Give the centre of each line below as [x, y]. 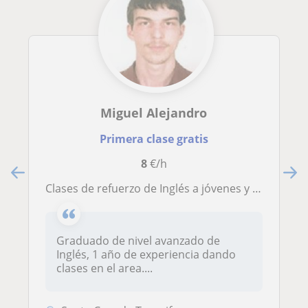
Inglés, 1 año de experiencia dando [146, 255]
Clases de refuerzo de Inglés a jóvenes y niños [152, 189]
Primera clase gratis [154, 139]
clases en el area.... [104, 268]
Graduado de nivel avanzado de [138, 241]
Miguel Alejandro [154, 113]
